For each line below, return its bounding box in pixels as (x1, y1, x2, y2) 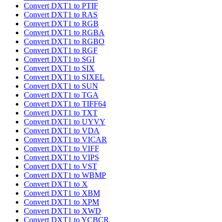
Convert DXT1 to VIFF (24, 144, 99, 153)
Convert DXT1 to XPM (24, 198, 99, 207)
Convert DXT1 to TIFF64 (24, 100, 106, 109)
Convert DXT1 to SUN (24, 82, 98, 91)
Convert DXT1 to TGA (24, 91, 99, 100)
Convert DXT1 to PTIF (24, 1, 98, 10)
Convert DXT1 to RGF (24, 46, 98, 55)
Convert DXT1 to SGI (24, 55, 95, 64)
